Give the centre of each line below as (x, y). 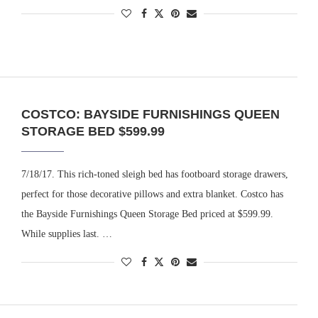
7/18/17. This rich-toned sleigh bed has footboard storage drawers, (154, 174)
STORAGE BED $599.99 (93, 131)
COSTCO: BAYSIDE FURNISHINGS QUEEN (150, 114)
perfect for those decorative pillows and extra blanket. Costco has (152, 194)
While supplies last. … (66, 234)
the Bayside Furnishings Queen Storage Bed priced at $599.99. (147, 214)
